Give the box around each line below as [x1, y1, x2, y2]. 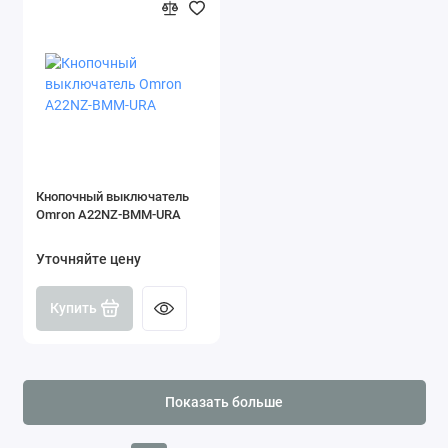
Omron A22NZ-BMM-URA [36, 206, 181, 222]
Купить [49, 299, 97, 317]
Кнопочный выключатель [36, 188, 189, 204]
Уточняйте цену [36, 250, 141, 268]
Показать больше [165, 394, 283, 412]
